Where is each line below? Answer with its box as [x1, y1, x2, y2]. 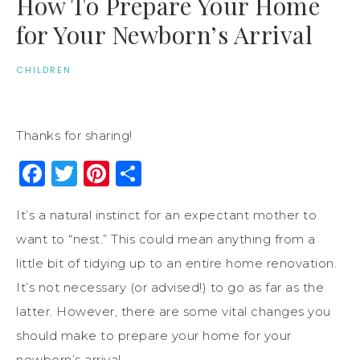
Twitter [77, 157, 170, 189]
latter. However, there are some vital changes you [16, 303, 331, 319]
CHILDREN [16, 63, 72, 76]
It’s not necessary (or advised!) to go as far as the [16, 279, 324, 295]
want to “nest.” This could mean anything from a [16, 231, 316, 247]
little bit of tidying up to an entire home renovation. [16, 255, 337, 271]
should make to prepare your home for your [16, 327, 292, 343]
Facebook [45, 157, 173, 189]
